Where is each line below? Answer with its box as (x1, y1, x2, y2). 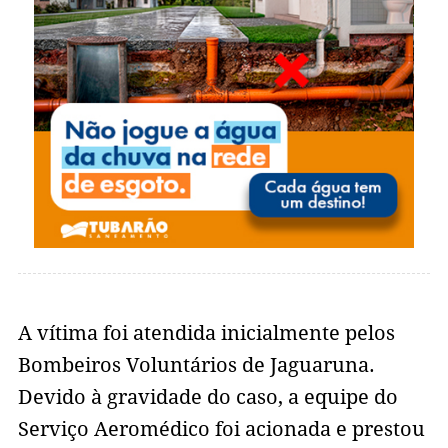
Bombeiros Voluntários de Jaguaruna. (17, 353, 375, 378)
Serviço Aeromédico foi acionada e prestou (17, 417, 425, 442)
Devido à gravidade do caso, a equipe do (17, 385, 398, 410)
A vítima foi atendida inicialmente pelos (17, 321, 395, 346)
